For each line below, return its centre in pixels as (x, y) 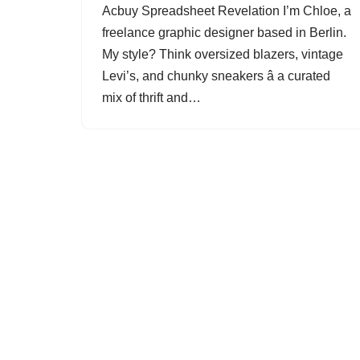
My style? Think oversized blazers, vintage (223, 54)
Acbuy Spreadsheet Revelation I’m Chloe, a (227, 11)
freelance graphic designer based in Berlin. (224, 33)
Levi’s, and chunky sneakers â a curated (216, 76)
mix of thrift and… (153, 98)
